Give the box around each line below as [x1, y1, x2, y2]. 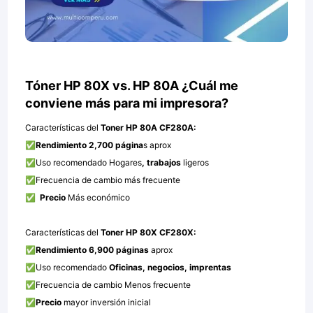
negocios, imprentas [147, 262, 232, 273]
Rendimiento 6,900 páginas [36, 245, 150, 256]
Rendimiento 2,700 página [36, 140, 144, 151]
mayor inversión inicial [64, 297, 152, 308]
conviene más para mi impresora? [25, 96, 229, 111]
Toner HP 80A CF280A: [99, 122, 197, 133]
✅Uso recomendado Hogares [25, 157, 143, 168]
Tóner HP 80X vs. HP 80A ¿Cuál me [25, 78, 239, 94]
